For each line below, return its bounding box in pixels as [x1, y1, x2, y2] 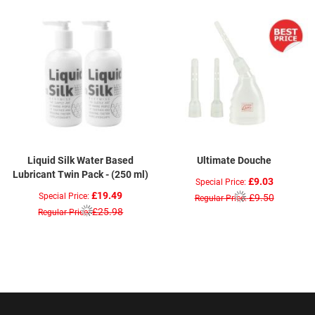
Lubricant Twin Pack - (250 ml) [13, 169, 149, 181]
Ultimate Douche [197, 155, 272, 167]
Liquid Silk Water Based [27, 155, 134, 167]
